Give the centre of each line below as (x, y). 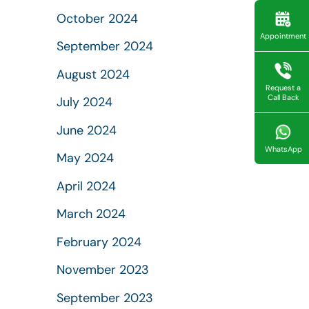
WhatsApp (283, 149)
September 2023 (105, 298)
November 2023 (103, 270)
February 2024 (99, 242)
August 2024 (93, 74)
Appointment (283, 36)
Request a (283, 88)
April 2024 (86, 186)
